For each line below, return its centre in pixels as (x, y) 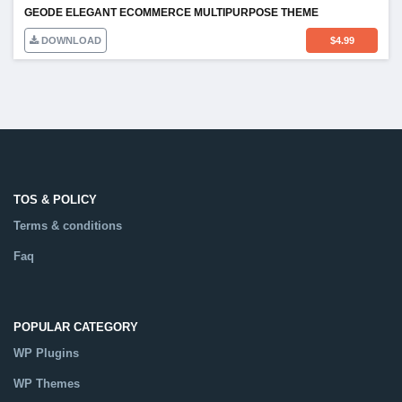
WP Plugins (46, 354)
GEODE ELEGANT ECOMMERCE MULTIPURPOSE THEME (171, 12)
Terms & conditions (68, 226)
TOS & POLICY (55, 200)
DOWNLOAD (70, 40)
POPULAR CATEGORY (76, 328)
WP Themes (47, 384)
